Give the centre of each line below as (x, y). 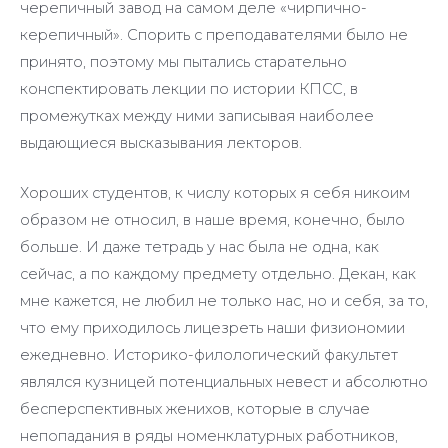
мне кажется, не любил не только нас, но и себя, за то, (224, 301)
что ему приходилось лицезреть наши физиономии (212, 328)
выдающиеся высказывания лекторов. (161, 143)
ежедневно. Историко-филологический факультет (209, 355)
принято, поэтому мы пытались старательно (183, 62)
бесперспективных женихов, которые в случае (195, 409)
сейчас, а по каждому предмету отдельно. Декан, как (218, 274)
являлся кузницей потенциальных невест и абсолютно (224, 382)
